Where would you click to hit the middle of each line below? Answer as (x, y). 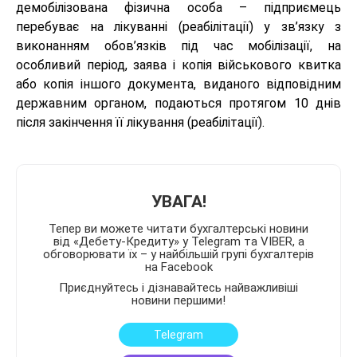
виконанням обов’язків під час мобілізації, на (178, 46)
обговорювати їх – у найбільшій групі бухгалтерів (178, 255)
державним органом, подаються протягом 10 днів (178, 104)
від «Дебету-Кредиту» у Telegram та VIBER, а (178, 242)
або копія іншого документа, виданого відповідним (178, 84)
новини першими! (178, 301)
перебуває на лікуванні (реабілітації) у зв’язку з (178, 27)
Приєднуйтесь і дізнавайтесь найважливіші (178, 288)
